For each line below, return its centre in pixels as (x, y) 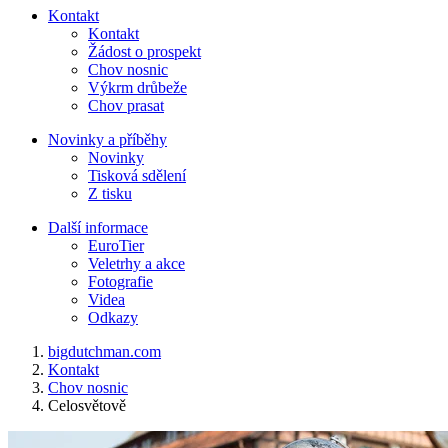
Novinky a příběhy (107, 140)
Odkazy (113, 318)
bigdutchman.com (104, 352)
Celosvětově (87, 406)
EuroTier (116, 246)
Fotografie (120, 282)
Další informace (98, 228)
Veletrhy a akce (136, 264)
